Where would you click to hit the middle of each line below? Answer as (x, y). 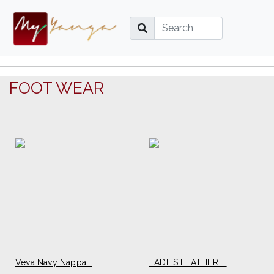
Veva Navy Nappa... (54, 262)
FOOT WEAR (57, 87)
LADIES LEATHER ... (188, 262)
